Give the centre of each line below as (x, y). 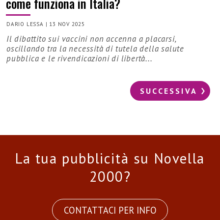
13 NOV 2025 (67, 24)
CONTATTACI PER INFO (110, 210)
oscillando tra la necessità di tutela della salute (95, 48)
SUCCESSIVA (169, 91)
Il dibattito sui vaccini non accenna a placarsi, (91, 39)
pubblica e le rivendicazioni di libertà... (80, 58)
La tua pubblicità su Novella (110, 158)
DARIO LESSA (25, 24)
